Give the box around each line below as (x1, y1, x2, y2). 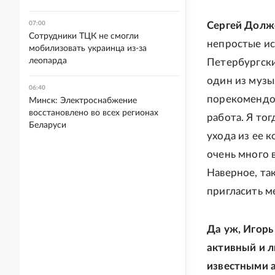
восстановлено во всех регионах (29, 109, 158, 117)
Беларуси (29, 121, 66, 130)
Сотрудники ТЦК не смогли (29, 32, 139, 41)
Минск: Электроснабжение (29, 96, 137, 105)
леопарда (29, 56, 67, 65)
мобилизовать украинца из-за (29, 44, 147, 53)
